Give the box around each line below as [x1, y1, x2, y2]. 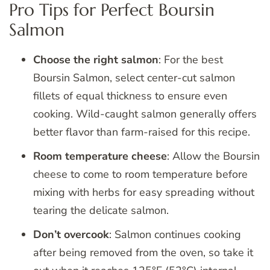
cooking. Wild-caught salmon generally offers [33, 107, 257, 122]
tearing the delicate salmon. [33, 203, 169, 218]
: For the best [159, 52, 223, 67]
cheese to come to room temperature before [33, 167, 248, 182]
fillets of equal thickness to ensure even [33, 89, 227, 104]
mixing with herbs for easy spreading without [33, 185, 254, 200]
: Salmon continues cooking [109, 227, 241, 242]
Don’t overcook [33, 227, 109, 242]
